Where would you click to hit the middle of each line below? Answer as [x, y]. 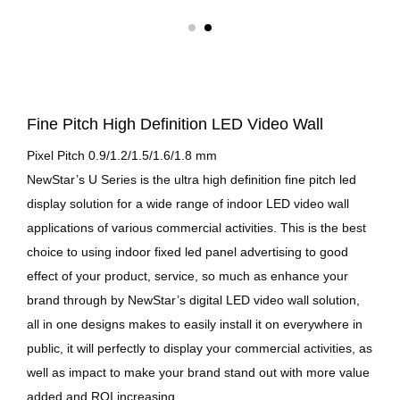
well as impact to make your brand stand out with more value [198, 372]
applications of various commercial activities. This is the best [196, 228]
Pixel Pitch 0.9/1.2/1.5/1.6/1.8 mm [122, 155]
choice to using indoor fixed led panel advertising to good [187, 252]
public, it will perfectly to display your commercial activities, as [200, 348]
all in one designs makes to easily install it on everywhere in [195, 324]
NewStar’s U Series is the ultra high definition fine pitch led [192, 179]
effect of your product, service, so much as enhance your [187, 276]
